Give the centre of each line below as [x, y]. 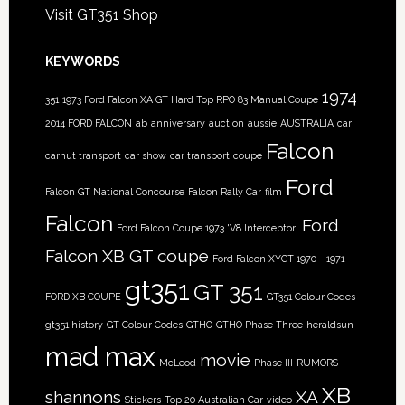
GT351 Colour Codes [311, 297]
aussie [262, 123]
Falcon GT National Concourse [114, 192]
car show [145, 156]
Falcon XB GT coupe [127, 256]
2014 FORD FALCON [88, 123]
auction [226, 123]
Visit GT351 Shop [101, 15]
